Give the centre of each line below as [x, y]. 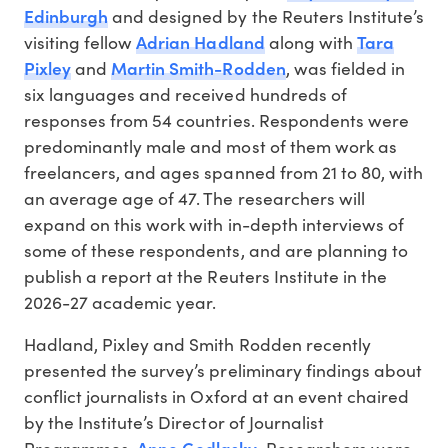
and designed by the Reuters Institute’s [266, 15]
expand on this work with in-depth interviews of [214, 223]
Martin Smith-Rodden [198, 67]
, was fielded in [345, 67]
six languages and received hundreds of [185, 93]
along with [310, 41]
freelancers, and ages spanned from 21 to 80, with [223, 171]
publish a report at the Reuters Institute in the [205, 275]
